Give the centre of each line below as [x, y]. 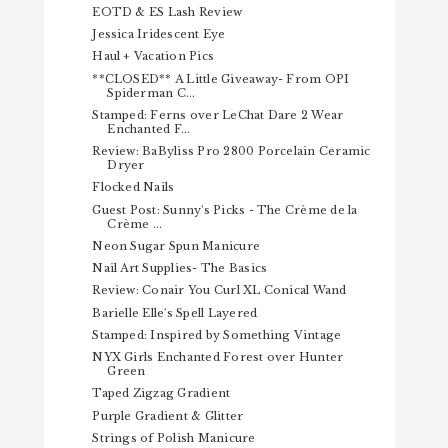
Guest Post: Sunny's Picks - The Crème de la [225, 209]
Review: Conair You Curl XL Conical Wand [219, 290]
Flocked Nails [133, 187]
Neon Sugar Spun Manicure [176, 245]
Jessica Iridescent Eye [159, 34]
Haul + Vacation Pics [153, 56]
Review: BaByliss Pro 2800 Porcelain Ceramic [231, 151]
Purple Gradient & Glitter [168, 415]
